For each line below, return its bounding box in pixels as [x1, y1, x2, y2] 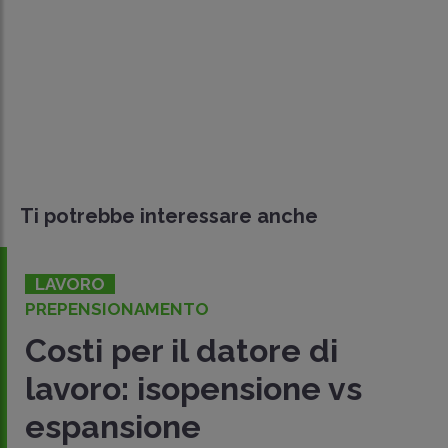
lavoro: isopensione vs [25, 370, 362, 408]
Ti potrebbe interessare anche [20, 204, 318, 229]
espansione [25, 408, 201, 446]
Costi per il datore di [25, 332, 338, 370]
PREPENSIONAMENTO [25, 299, 209, 320]
